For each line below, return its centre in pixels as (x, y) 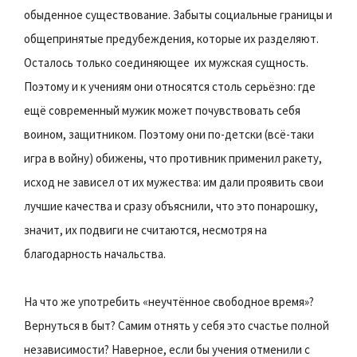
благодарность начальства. (95, 253)
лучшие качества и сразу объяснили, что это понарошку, (171, 206)
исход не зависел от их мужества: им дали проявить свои (174, 182)
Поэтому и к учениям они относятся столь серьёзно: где (170, 86)
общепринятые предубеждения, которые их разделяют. (171, 38)
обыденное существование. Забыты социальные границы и (178, 14)
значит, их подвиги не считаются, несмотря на (145, 229)
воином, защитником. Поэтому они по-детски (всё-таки (169, 134)
